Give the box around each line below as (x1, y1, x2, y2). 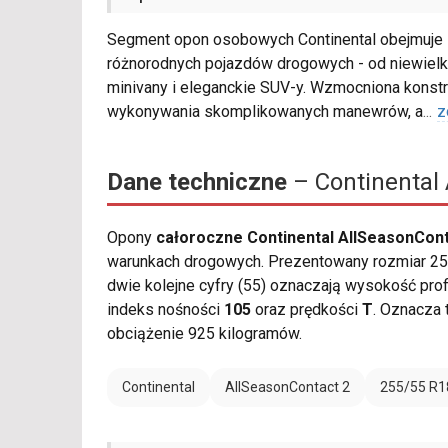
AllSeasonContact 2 (225, 379, 350, 396)
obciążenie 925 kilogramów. (107, 324, 302, 344)
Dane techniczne (107, 168, 287, 197)
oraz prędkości (251, 300, 362, 320)
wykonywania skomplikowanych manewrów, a (107, 102, 423, 122)
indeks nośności (107, 300, 224, 320)
